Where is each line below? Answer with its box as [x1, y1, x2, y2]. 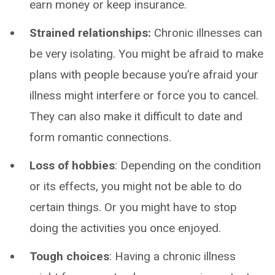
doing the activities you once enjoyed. [29, 221, 221, 235]
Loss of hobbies [29, 158, 115, 172]
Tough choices [29, 249, 109, 263]
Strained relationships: [29, 26, 154, 40]
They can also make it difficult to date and [29, 109, 242, 123]
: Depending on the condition [115, 158, 261, 172]
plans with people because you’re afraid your [29, 68, 258, 82]
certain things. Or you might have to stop [29, 200, 237, 214]
